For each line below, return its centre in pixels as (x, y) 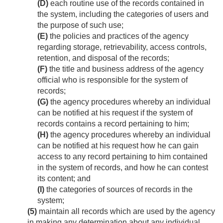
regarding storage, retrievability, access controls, (122, 47)
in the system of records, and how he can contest (123, 168)
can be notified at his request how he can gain (118, 146)
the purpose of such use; (80, 25)
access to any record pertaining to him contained (122, 157)
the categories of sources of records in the (118, 190)
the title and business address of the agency (125, 69)
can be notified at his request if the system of (115, 113)
